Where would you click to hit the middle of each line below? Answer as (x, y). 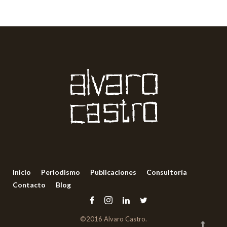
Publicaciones (113, 172)
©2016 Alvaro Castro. (113, 219)
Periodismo (61, 172)
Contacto (29, 185)
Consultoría (167, 172)
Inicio (22, 172)
